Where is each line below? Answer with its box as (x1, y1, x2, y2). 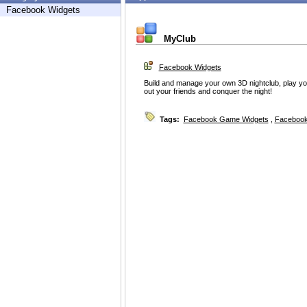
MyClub (163, 34, 196, 45)
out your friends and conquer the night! (143, 87, 272, 96)
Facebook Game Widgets (183, 115, 269, 124)
